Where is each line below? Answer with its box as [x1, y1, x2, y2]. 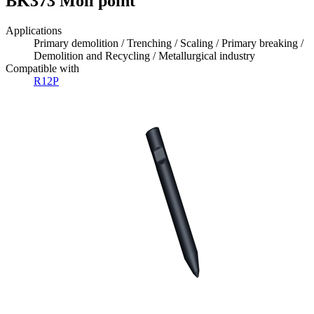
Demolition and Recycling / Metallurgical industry [34, 50, 255, 62]
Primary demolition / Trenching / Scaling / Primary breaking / [34, 37, 303, 50]
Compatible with [6, 62, 79, 75]
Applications [6, 25, 62, 37]
